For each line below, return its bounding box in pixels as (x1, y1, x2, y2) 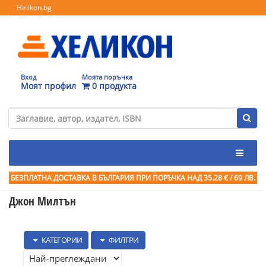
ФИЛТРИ (107, 235, 139, 245)
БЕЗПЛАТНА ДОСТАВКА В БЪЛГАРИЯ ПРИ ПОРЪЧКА (11, 173, 187, 183)
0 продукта (90, 80, 137, 91)
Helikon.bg (17, 2, 52, 12)
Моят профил (21, 80, 76, 91)
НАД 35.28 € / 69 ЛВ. (187, 173, 255, 183)
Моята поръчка (82, 72, 132, 81)
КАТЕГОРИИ (40, 235, 83, 245)
